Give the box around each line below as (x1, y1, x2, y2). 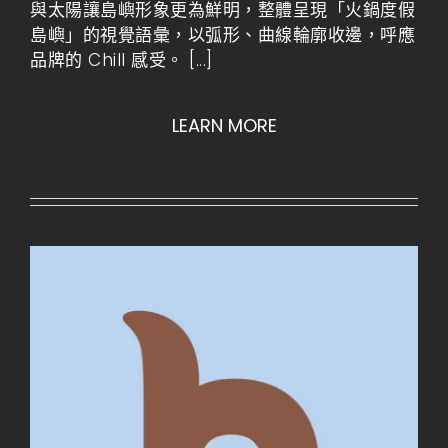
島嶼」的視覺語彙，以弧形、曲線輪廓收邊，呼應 (30, 23, 415, 47)
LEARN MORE (171, 113, 277, 138)
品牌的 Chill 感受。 (30, 48, 189, 72)
